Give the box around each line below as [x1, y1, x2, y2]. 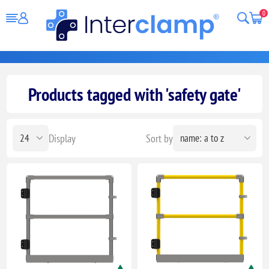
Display [49, 131, 76, 145]
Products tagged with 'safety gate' [28, 82, 241, 106]
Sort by [145, 131, 173, 145]
